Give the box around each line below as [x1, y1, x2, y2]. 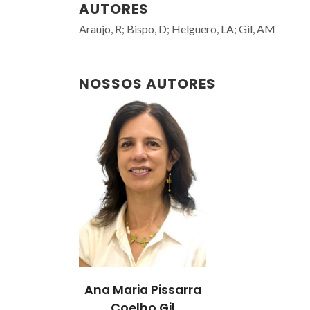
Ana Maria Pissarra [84, 281, 201, 298]
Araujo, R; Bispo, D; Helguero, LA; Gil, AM [79, 22, 275, 35]
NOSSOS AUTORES [79, 74, 216, 93]
